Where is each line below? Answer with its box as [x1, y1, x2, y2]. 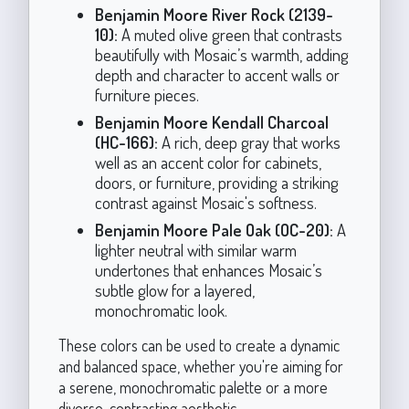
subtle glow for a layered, [94, 278, 255, 300]
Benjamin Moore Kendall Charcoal [94, 110, 329, 132]
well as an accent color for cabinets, [94, 151, 321, 173]
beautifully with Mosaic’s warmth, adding [94, 43, 349, 65]
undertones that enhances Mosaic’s [94, 258, 322, 280]
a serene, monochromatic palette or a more [58, 376, 328, 397]
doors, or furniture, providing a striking [94, 171, 339, 193]
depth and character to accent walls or [94, 63, 340, 85]
